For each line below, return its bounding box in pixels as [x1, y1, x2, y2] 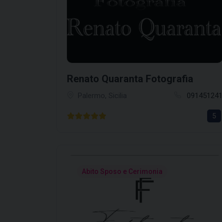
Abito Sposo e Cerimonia [82, 167, 163, 175]
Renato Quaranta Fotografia [67, 72, 193, 85]
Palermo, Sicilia [78, 91, 127, 100]
